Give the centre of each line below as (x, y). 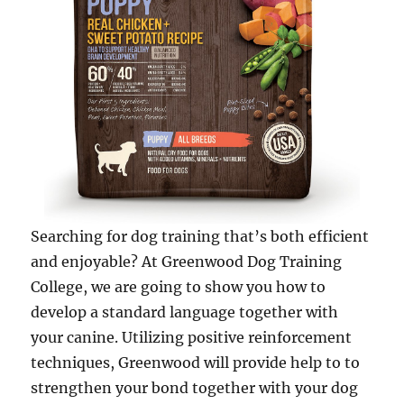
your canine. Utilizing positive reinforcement (192, 338)
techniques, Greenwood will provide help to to (196, 363)
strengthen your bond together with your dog (195, 388)
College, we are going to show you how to (179, 287)
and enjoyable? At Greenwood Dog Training (187, 262)
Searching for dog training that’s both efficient (200, 237)
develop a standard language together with (185, 312)
